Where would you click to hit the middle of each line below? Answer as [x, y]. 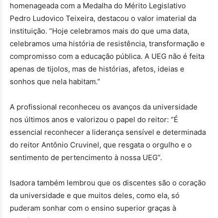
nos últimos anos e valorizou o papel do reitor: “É [94, 119]
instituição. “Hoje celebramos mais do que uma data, [100, 31]
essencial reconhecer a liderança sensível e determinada [108, 132]
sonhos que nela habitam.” [55, 81]
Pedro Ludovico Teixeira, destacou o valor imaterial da [103, 18]
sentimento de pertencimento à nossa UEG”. [86, 157]
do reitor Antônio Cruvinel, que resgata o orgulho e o [101, 145]
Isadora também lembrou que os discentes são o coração [108, 182]
